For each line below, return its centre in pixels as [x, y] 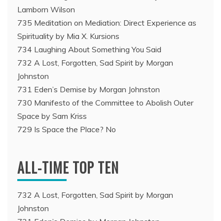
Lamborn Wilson [46, 9]
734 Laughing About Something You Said [89, 49]
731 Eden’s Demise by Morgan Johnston [89, 89]
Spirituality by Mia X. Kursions [68, 36]
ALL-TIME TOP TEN [68, 167]
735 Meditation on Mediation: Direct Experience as [107, 22]
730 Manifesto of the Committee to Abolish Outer [105, 102]
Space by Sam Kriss [52, 116]
